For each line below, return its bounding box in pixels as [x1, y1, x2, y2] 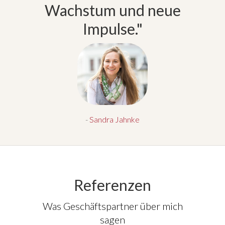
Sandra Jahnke [89, 114, 140, 124]
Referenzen [74, 175, 151, 194]
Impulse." [82, 19, 143, 38]
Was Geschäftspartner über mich [42, 199, 183, 212]
